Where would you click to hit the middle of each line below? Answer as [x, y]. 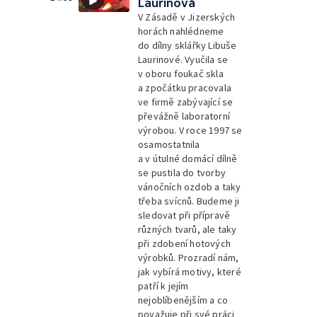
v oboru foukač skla [181, 74]
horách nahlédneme [181, 31]
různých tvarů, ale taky [188, 229]
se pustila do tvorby [182, 173]
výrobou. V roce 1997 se [190, 130]
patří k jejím [163, 286]
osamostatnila [169, 144]
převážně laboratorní [184, 116]
